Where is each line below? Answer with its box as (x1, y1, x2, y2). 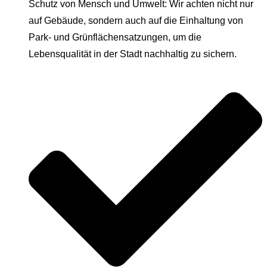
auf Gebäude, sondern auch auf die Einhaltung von (29, 15, 243, 26)
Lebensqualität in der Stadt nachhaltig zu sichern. (29, 49, 237, 60)
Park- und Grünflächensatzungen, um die (29, 32, 201, 43)
